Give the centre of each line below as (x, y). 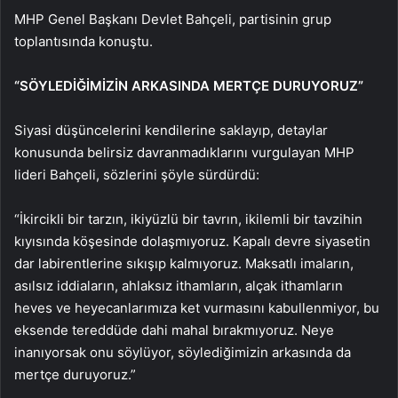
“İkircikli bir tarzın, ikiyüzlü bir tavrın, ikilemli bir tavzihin (188, 219)
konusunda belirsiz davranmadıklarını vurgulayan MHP (184, 152)
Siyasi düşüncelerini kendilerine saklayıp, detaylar (171, 130)
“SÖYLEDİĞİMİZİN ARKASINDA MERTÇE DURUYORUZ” (189, 85)
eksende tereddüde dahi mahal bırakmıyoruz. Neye (174, 330)
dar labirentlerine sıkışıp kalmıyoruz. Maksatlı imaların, (184, 263)
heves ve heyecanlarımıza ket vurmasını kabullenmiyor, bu (197, 307)
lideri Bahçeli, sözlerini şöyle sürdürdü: (137, 174)
